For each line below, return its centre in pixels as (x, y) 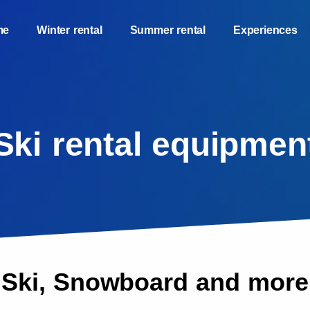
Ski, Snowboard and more (155, 282)
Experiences (265, 30)
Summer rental (168, 30)
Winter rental (70, 30)
